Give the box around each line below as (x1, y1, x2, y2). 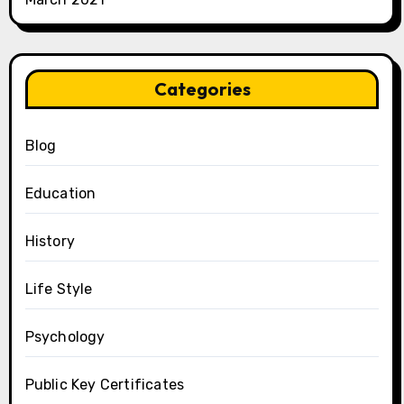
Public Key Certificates (24, 375, 185, 393)
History (24, 232, 75, 250)
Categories (153, 77, 251, 100)
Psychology (24, 327, 106, 345)
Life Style (24, 280, 93, 298)
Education (24, 184, 96, 202)
